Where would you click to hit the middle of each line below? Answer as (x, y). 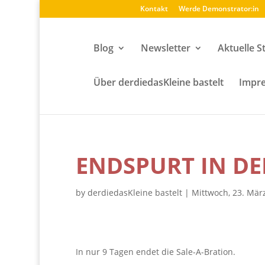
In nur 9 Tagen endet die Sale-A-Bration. (155, 252)
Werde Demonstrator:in (219, 9)
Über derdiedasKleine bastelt (158, 82)
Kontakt (154, 9)
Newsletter (165, 48)
